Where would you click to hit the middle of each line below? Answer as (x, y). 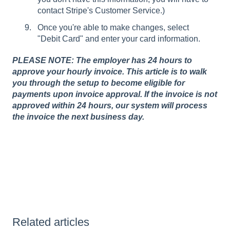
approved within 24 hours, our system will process (110, 106)
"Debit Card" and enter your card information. (120, 39)
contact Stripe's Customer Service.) (101, 10)
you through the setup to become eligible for (99, 83)
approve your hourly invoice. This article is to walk (110, 72)
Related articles (51, 222)
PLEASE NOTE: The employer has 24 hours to (102, 61)
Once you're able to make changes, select (113, 28)
